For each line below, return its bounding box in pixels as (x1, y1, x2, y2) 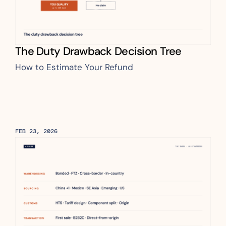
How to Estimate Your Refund (15, 62, 133, 73)
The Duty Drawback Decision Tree (15, 44, 182, 59)
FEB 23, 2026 (15, 127, 58, 135)
